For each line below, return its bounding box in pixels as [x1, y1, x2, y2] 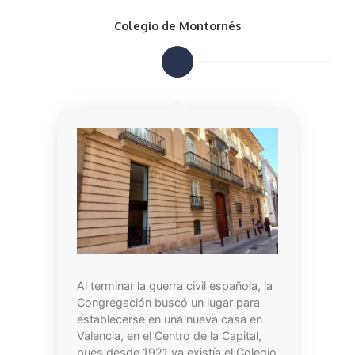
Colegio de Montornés [114, 18, 241, 32]
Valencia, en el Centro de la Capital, [76, 329, 261, 343]
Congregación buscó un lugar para [76, 296, 260, 310]
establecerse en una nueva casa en [76, 312, 262, 326]
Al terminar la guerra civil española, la [76, 279, 273, 293]
